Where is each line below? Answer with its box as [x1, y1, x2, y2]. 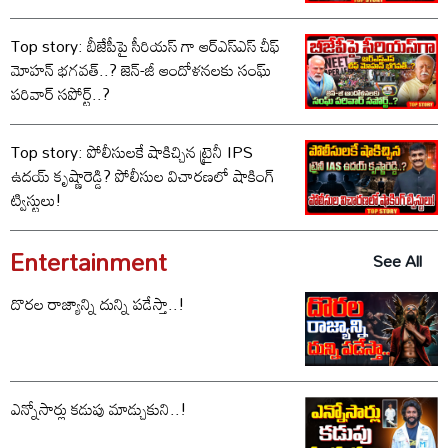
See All [373, 245, 422, 278]
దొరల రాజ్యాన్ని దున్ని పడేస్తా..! [11, 287, 185, 320]
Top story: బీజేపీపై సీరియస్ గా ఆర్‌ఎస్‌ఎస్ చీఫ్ [11, 29, 280, 62]
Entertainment [10, 237, 167, 285]
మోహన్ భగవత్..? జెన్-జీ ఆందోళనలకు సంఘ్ [11, 53, 271, 86]
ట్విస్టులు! [11, 183, 62, 216]
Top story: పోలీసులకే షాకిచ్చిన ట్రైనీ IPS [11, 135, 253, 168]
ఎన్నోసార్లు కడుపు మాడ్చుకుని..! [11, 393, 187, 426]
